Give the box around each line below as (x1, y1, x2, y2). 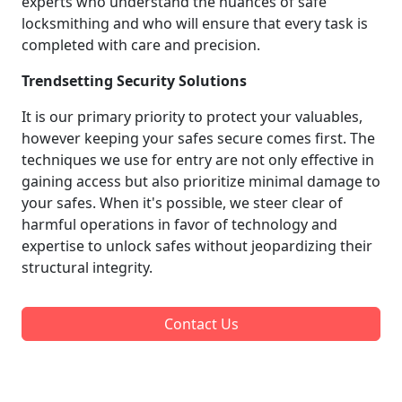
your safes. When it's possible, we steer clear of (22, 192, 343, 213)
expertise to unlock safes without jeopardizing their (22, 235, 372, 256)
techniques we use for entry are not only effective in (22, 149, 374, 170)
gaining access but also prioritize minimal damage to (22, 170, 380, 191)
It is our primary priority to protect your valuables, (22, 106, 363, 127)
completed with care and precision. (22, 34, 260, 55)
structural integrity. (22, 257, 153, 277)
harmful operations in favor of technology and (22, 214, 337, 234)
